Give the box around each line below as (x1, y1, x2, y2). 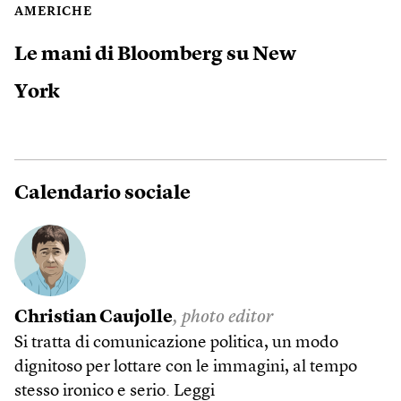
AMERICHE (14, 5, 92, 18)
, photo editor (173, 309, 273, 327)
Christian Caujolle (14, 309, 173, 327)
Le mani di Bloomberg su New (14, 44, 296, 64)
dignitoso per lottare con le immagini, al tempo (14, 359, 357, 376)
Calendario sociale (14, 183, 191, 203)
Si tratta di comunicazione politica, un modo (14, 335, 338, 352)
